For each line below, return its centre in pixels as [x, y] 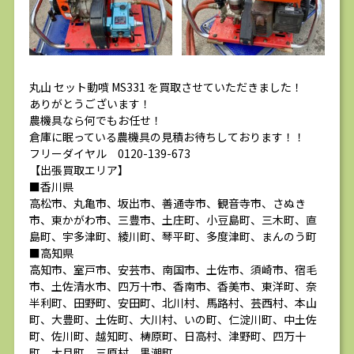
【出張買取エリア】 [79, 170]
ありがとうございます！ [90, 104]
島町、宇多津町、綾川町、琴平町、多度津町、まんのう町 [173, 237]
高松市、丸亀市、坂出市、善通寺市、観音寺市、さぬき [168, 203]
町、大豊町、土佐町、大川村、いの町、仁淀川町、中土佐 [173, 320]
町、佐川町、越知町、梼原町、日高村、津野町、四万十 [168, 336]
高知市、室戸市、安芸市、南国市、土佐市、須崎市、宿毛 [173, 270]
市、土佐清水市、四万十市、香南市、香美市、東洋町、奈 [173, 286]
